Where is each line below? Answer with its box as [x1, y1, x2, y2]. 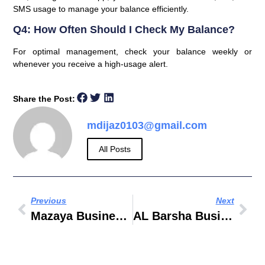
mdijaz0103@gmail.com [87, 119, 208, 131]
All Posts [99, 144, 131, 154]
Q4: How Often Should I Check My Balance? [13, 24, 235, 36]
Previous [31, 195, 67, 205]
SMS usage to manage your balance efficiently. [13, 4, 189, 14]
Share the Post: [13, 93, 76, 104]
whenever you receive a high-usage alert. [13, 59, 169, 69]
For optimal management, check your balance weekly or [13, 47, 252, 57]
